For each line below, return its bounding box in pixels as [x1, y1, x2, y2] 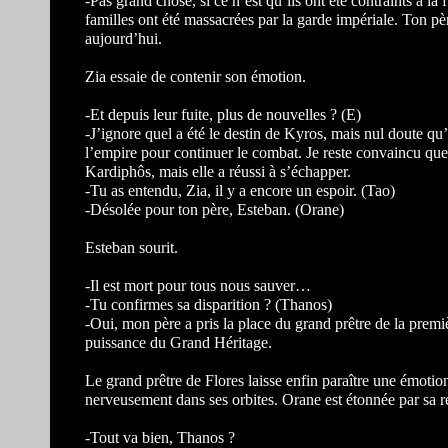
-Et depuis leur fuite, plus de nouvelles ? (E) [85, 106, 361, 123]
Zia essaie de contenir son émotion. [85, 68, 306, 85]
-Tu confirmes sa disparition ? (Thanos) [85, 296, 332, 313]
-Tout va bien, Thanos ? [85, 429, 235, 446]
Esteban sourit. [85, 239, 178, 256]
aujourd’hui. [85, 30, 162, 47]
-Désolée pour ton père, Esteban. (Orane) [85, 201, 344, 218]
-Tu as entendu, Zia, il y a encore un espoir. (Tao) [85, 182, 395, 199]
